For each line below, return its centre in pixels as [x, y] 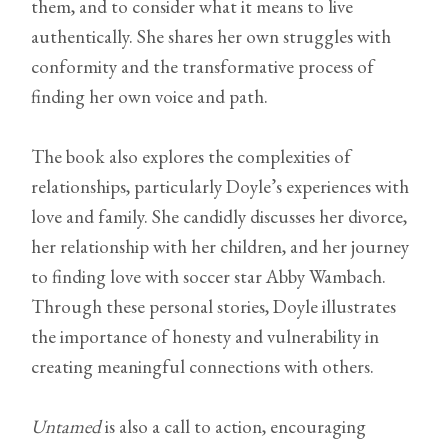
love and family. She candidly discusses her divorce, [219, 217]
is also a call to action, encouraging [234, 427]
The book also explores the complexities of [191, 157]
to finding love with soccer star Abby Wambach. [209, 277]
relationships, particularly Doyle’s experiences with [220, 187]
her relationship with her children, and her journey [220, 247]
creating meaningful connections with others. [203, 367]
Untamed [66, 427]
